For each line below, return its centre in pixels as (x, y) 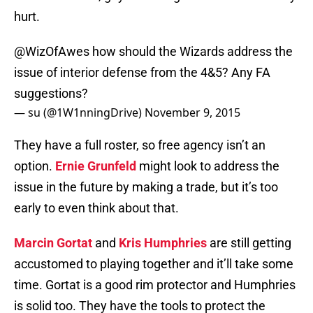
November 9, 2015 (192, 113)
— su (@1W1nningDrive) (79, 113)
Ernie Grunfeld (96, 166)
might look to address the (208, 166)
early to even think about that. (96, 208)
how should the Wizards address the (191, 52)
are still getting (249, 243)
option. (35, 166)
